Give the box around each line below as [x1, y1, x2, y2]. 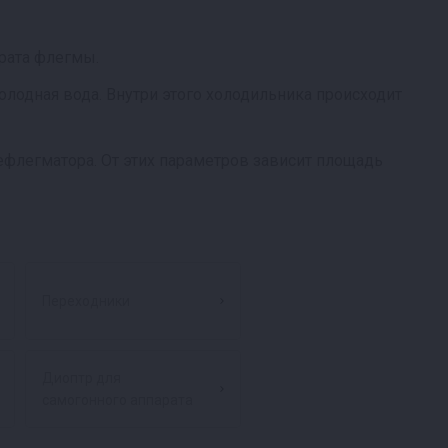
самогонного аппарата [42, 392, 193, 408]
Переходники [42, 293, 130, 309]
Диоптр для [42, 370, 121, 386]
